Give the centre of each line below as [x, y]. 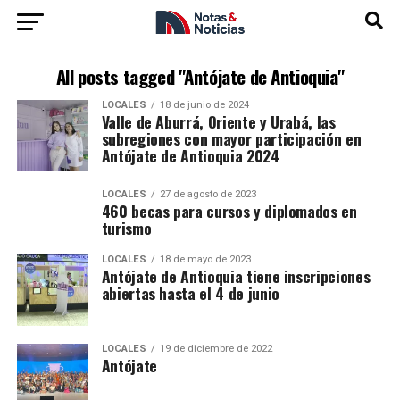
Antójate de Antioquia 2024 [190, 155]
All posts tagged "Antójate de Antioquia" [200, 76]
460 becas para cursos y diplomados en [229, 211]
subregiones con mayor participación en [231, 138]
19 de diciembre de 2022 [216, 349]
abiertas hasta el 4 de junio [190, 293]
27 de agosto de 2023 [208, 194]
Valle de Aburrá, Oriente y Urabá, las [218, 121]
